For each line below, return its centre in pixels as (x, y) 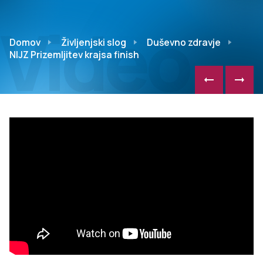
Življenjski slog (94, 42)
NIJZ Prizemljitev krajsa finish (74, 55)
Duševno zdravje (184, 42)
